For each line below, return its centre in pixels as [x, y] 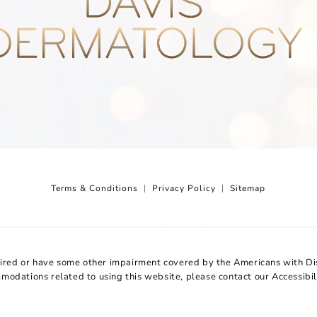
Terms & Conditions [95, 187]
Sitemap [248, 187]
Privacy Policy [184, 187]
